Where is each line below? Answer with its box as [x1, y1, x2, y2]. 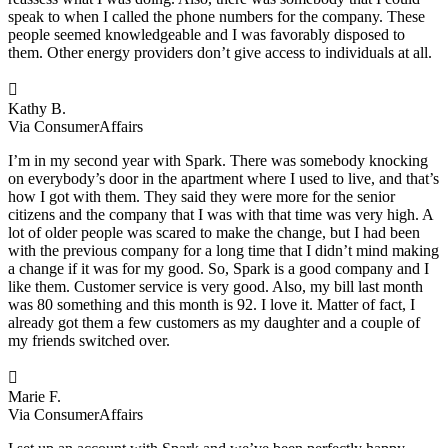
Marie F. [8, 387, 61, 405]
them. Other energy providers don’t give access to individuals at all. [8, 43, 432, 61]
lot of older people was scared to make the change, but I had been [8, 223, 420, 241]
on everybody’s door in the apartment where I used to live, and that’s [8, 169, 439, 187]
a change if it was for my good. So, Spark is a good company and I [8, 259, 429, 277]
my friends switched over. [8, 331, 170, 349]
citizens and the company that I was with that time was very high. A [8, 205, 433, 223]
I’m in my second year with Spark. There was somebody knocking [8, 151, 428, 169]
